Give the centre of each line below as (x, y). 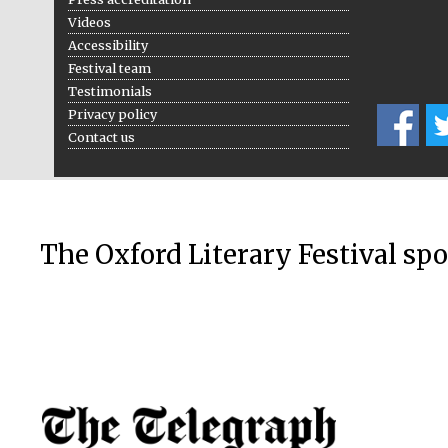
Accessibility (107, 44)
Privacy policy (112, 113)
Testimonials (109, 90)
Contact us (101, 136)
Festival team (109, 67)
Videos (89, 21)
